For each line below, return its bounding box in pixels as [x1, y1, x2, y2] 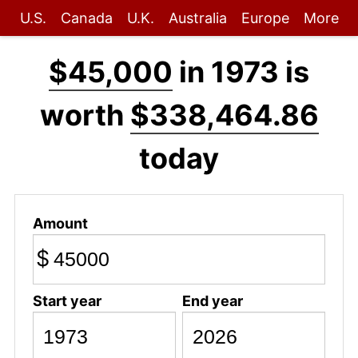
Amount [32, 214, 88, 232]
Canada [60, 10, 113, 26]
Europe [241, 10, 289, 26]
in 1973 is [173, 54, 309, 89]
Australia [168, 10, 227, 26]
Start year [32, 292, 101, 309]
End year [181, 292, 243, 309]
